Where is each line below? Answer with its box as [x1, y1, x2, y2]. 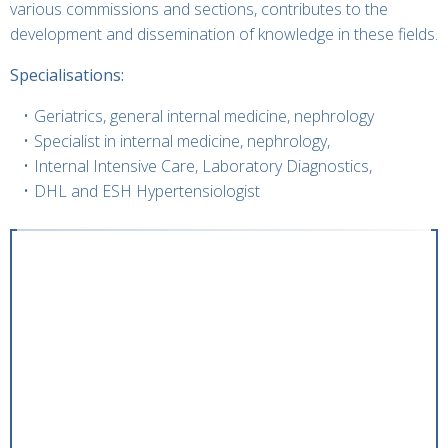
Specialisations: [10, 64, 124, 86]
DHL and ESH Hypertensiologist [33, 180, 260, 202]
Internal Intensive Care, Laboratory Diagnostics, [33, 155, 372, 177]
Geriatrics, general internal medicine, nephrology [33, 105, 374, 127]
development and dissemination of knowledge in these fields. [10, 23, 438, 45]
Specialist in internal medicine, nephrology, [33, 130, 330, 152]
